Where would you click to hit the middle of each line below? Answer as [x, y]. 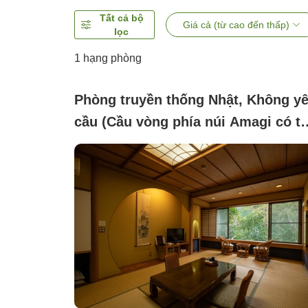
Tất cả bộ [121, 18]
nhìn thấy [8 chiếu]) [138, 144]
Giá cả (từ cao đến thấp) [236, 25]
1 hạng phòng [108, 58]
